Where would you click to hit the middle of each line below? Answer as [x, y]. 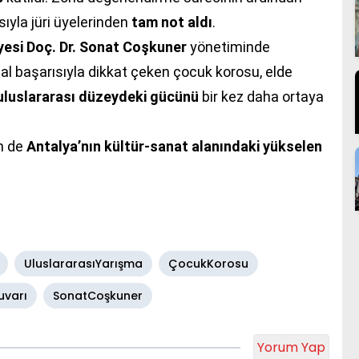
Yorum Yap [291, 347]
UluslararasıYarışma [83, 263]
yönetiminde [228, 46]
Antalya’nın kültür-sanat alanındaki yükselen [174, 146]
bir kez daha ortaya [261, 96]
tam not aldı [172, 22]
